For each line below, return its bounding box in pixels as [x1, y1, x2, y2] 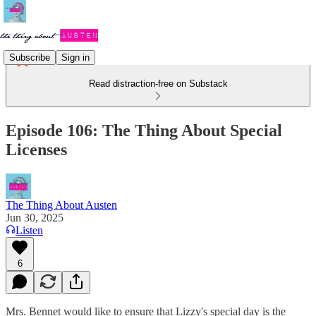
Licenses [6, 140, 67, 159]
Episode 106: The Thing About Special [6, 121, 282, 140]
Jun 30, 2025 [6, 211, 63, 224]
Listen [16, 224, 43, 236]
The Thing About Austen [6, 198, 117, 211]
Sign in [61, 51, 90, 63]
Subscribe [9, 51, 50, 63]
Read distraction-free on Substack [88, 78, 228, 89]
